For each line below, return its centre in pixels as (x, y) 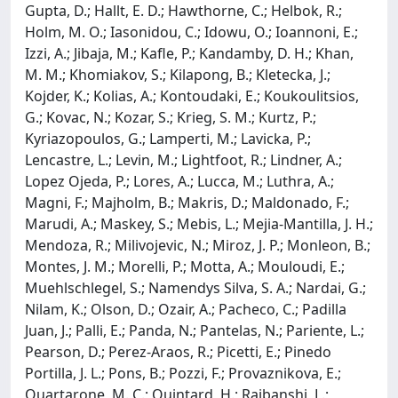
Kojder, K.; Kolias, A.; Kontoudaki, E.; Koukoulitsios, (192, 96)
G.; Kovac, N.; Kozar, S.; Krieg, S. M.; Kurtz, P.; (171, 117)
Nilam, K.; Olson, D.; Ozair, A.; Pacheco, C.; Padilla (186, 309)
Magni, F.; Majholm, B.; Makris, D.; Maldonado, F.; (187, 202)
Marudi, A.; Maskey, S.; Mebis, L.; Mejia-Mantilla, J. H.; (199, 223)
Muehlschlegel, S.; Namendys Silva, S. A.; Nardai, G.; (195, 287)
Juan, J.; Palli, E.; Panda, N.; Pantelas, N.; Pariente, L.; (195, 330)
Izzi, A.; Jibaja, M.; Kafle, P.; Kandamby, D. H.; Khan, (189, 53)
